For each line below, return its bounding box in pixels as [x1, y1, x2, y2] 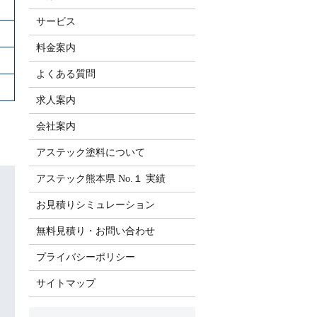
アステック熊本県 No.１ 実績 [35, 173, 166, 184]
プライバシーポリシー [35, 251, 135, 263]
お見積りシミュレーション [35, 199, 155, 210]
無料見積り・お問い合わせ [35, 225, 155, 236]
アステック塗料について [35, 146, 145, 158]
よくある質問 [35, 68, 96, 79]
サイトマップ [35, 277, 96, 289]
